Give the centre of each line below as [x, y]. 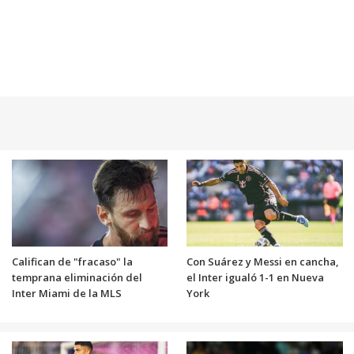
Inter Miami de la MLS [66, 293]
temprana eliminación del [77, 277]
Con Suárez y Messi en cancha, [262, 261]
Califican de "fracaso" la [72, 261]
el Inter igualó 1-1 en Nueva [255, 277]
